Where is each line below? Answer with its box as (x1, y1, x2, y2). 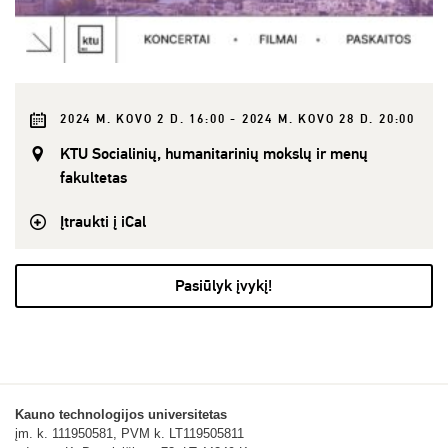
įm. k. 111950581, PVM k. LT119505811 (15, 425, 244, 441)
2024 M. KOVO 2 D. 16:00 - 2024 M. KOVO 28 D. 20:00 (60, 111, 416, 127)
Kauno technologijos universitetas (15, 406, 227, 422)
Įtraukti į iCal (60, 211, 146, 232)
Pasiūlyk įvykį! (175, 275, 272, 296)
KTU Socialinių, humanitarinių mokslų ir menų (60, 143, 368, 164)
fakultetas (60, 167, 127, 188)
